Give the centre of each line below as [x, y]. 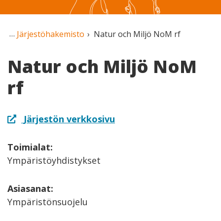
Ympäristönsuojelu [48, 202]
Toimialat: [30, 147]
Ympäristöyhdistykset [54, 160]
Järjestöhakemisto [51, 34]
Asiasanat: [30, 188]
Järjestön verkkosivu [69, 119]
